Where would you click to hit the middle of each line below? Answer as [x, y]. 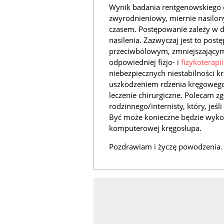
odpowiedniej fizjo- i [145, 62]
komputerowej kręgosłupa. [155, 128]
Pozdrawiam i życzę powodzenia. [166, 147]
